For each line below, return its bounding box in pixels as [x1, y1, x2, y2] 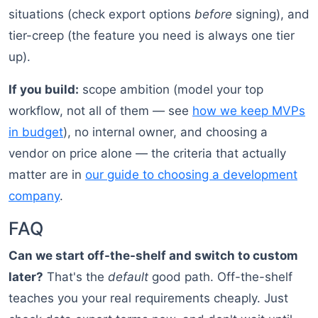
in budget [9, 125, 63, 140]
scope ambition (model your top [79, 82, 263, 97]
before [194, 7, 232, 22]
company [9, 189, 60, 204]
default [108, 270, 148, 285]
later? [9, 270, 43, 285]
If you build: [9, 82, 79, 97]
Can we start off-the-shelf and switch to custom [9, 248, 298, 263]
